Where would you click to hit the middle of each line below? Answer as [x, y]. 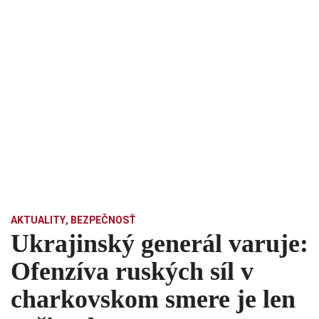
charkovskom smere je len [153, 299]
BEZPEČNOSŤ [103, 220]
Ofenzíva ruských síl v [132, 272]
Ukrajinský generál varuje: [159, 244]
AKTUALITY [38, 220]
